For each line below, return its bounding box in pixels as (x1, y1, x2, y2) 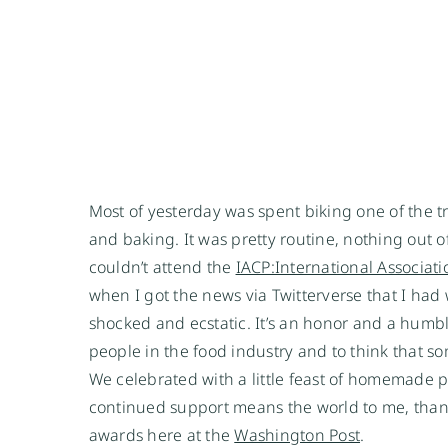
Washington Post (234, 423, 361, 446)
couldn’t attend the (88, 255, 236, 278)
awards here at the (88, 423, 235, 446)
